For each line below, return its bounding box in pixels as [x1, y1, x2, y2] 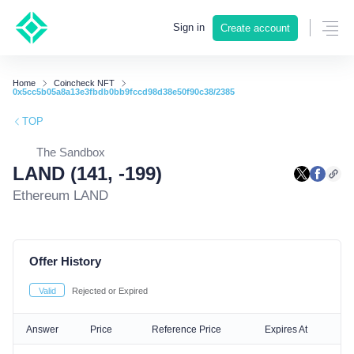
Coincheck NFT [54, 78, 115, 88]
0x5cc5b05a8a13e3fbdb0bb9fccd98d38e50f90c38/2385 [13, 87, 235, 96]
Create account [220, 22, 290, 34]
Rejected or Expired [72, 286, 148, 296]
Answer [26, 324, 58, 335]
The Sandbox [36, 145, 105, 159]
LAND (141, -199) [13, 163, 162, 184]
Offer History [29, 254, 101, 268]
